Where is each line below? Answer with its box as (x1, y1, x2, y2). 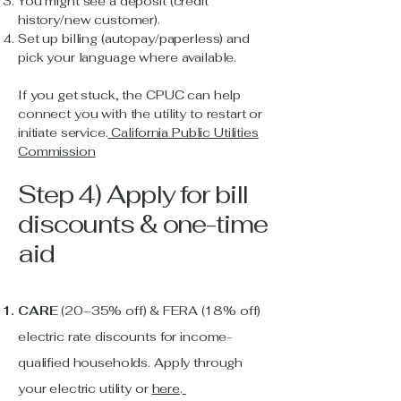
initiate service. (18, 124, 108, 141)
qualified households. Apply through (18, 354, 243, 371)
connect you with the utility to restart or (18, 106, 263, 122)
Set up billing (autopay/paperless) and (18, 30, 250, 47)
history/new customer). (18, 12, 164, 28)
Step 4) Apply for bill (18, 178, 249, 210)
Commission (18, 143, 96, 159)
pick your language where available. (18, 49, 237, 65)
